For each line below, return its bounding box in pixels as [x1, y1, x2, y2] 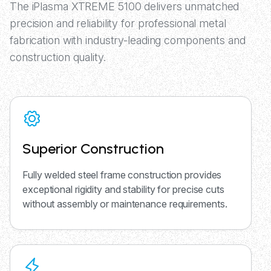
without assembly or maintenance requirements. [22, 198, 227, 211]
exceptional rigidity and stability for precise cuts [22, 183, 224, 196]
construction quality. [10, 51, 106, 64]
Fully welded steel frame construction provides [22, 169, 222, 181]
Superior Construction [22, 140, 164, 158]
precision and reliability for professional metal [10, 17, 226, 30]
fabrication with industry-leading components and [10, 34, 246, 47]
